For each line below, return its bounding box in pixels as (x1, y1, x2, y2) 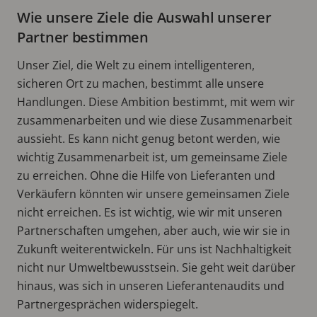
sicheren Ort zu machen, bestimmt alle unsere (17, 75, 264, 91)
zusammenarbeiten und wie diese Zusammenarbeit (17, 112, 292, 128)
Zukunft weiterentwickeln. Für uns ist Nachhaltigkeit (17, 241, 292, 257)
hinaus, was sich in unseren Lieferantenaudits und (17, 277, 284, 294)
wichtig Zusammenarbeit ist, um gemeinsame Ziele (17, 149, 287, 165)
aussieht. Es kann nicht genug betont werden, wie (17, 130, 280, 146)
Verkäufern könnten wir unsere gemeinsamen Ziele (17, 185, 289, 202)
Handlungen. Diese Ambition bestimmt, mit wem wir (17, 93, 295, 110)
